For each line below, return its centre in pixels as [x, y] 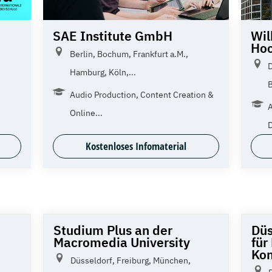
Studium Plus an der [113, 230]
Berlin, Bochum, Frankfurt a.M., [129, 54]
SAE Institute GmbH [112, 36]
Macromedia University [121, 242]
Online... [86, 113]
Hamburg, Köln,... [103, 72]
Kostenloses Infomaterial [136, 146]
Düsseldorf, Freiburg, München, [130, 260]
